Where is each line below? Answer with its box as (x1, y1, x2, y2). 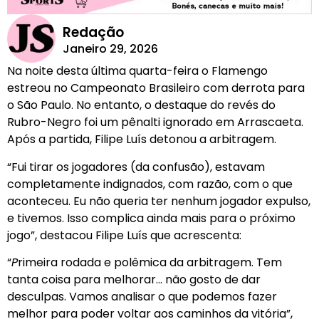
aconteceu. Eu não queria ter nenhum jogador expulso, (7, 192, 310, 209)
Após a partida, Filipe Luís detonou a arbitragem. (7, 131, 276, 148)
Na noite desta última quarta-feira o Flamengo (7, 63, 268, 80)
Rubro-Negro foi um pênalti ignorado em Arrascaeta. (7, 114, 303, 131)
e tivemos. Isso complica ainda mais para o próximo (7, 209, 296, 226)
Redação (63, 23, 125, 43)
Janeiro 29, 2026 (63, 41, 159, 58)
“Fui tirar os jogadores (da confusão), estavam (7, 158, 265, 175)
